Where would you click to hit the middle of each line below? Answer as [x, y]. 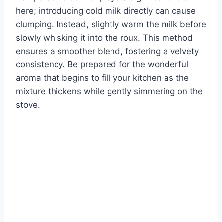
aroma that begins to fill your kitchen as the [102, 78]
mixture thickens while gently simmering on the [109, 91]
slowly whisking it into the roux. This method [104, 37]
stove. [28, 104]
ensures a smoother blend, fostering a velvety [107, 51]
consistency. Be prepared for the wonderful [102, 64]
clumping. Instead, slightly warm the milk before [111, 24]
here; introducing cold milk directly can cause [106, 11]
